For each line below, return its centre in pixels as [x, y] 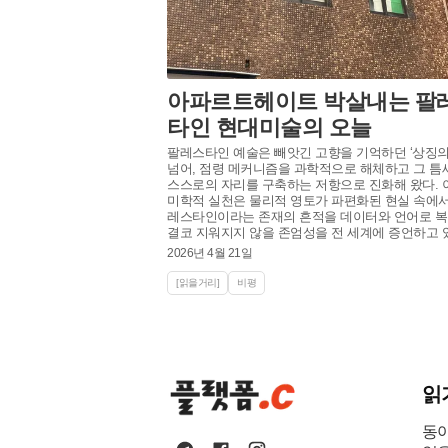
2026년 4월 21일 [209, 252]
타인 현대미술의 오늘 [269, 127]
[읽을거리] [197, 282]
